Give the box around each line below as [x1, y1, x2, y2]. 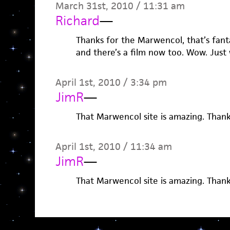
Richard [55, 12, 100, 29]
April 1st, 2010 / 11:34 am [55, 140, 172, 153]
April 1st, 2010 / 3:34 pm [55, 76, 167, 89]
